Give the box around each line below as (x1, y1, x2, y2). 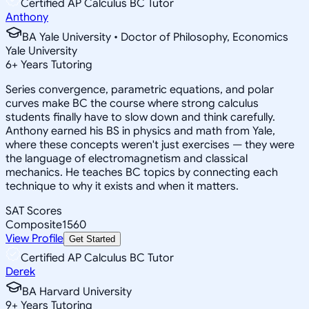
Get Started (69, 233, 115, 244)
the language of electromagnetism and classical (6, 151, 248, 166)
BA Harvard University (22, 284, 132, 299)
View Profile (6, 231, 63, 246)
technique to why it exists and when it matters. (6, 179, 239, 193)
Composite (6, 217, 62, 232)
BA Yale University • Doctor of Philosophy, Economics (22, 30, 288, 44)
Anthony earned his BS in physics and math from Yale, (6, 123, 275, 138)
